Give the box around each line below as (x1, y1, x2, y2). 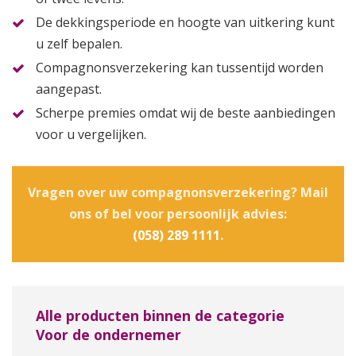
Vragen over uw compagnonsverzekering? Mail (28, 183, 328, 201)
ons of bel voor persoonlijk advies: (69, 204, 287, 222)
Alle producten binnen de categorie (36, 305, 284, 325)
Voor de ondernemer (36, 324, 181, 344)
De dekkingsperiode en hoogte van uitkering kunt (36, 13, 335, 31)
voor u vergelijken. (36, 126, 146, 144)
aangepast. (36, 80, 102, 98)
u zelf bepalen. (36, 34, 122, 52)
